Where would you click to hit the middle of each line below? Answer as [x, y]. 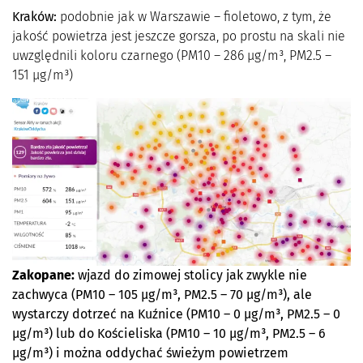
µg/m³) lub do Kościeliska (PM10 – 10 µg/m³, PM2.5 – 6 [169, 334]
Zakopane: [43, 275]
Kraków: [34, 16]
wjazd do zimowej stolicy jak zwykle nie [191, 275]
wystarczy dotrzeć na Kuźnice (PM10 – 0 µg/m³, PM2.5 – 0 [176, 314]
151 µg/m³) [43, 75]
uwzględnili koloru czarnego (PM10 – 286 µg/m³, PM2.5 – [172, 55]
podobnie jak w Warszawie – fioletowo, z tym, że [194, 16]
